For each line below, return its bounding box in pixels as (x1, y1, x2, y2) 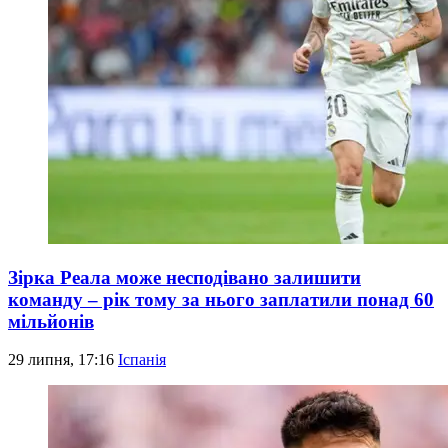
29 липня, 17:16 (8, 351, 118, 369)
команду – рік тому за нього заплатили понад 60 (8, 288, 434, 310)
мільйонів (8, 310, 94, 332)
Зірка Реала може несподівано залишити (8, 266, 361, 288)
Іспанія (118, 351, 166, 369)
